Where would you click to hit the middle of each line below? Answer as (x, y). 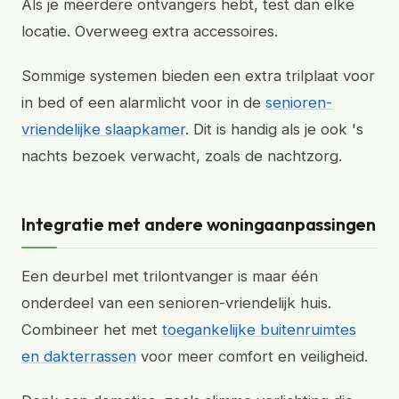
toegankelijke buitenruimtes (259, 330)
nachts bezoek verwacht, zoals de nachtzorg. (182, 156)
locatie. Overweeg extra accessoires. (150, 31)
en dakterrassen (79, 356)
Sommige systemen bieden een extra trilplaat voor (198, 76)
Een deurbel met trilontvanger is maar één (170, 276)
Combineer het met (92, 330)
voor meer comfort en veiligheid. (252, 356)
